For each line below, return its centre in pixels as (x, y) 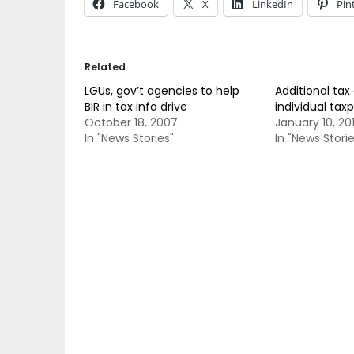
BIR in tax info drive (136, 107)
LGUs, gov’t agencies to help (162, 91)
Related (105, 67)
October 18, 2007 (131, 122)
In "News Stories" (129, 138)
